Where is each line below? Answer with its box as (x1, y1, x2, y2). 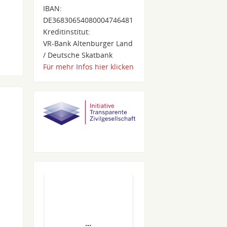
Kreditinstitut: (43, 26, 91, 36)
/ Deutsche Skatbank (43, 50, 113, 60)
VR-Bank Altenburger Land (43, 38, 133, 48)
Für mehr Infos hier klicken (43, 61, 134, 71)
